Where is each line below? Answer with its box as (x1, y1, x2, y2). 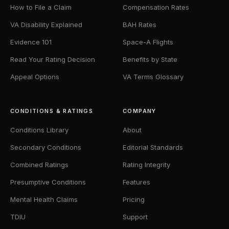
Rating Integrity (123, 161, 170, 169)
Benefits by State (123, 55, 177, 63)
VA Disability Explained (10, 20, 82, 29)
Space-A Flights (123, 38, 173, 46)
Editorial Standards (123, 143, 183, 151)
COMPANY (123, 107, 156, 114)
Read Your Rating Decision (10, 55, 95, 63)
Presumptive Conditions (10, 178, 86, 186)
